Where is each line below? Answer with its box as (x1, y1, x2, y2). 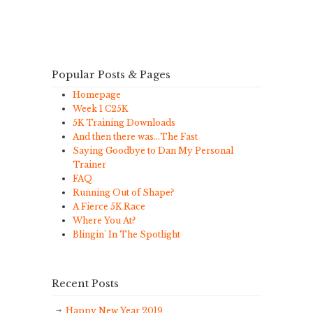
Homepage (73, 89, 121, 100)
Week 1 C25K (73, 103, 128, 114)
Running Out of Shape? (73, 187, 174, 198)
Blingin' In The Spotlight (73, 229, 180, 240)
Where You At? (73, 215, 136, 226)
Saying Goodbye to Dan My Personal (73, 145, 233, 156)
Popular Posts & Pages (52, 68, 170, 81)
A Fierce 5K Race (73, 201, 145, 212)
